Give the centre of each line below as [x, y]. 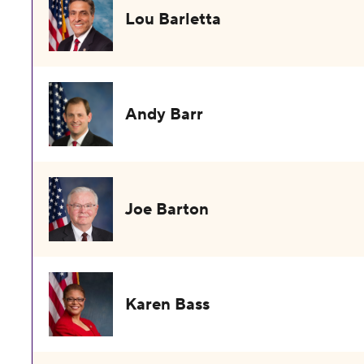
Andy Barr [165, 115]
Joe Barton [167, 210]
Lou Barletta [173, 19]
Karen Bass [168, 305]
